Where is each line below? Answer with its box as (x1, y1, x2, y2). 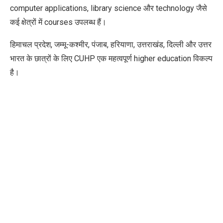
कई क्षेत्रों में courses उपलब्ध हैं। (10, 17, 107, 27)
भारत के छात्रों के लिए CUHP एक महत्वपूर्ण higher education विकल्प (10, 54, 213, 64)
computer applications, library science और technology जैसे (10, 3, 207, 13)
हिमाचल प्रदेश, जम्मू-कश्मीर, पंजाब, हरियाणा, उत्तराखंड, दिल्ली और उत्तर (10, 40, 212, 50)
